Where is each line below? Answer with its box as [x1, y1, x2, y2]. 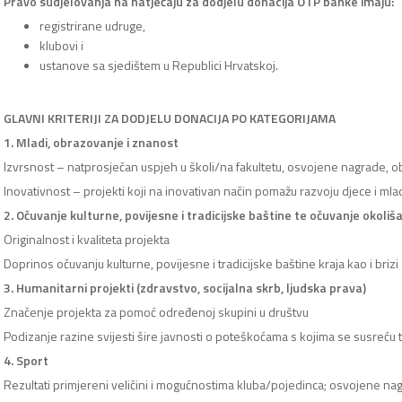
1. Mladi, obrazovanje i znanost [4, 133, 179, 152]
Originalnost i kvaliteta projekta [4, 230, 170, 249]
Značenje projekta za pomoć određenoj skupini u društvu [4, 302, 309, 321]
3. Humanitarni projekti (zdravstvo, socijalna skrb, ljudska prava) [4, 278, 366, 297]
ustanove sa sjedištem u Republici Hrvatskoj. [39, 56, 278, 74]
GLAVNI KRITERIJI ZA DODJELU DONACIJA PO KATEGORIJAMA [4, 109, 336, 127]
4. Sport [4, 351, 48, 370]
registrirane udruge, [39, 16, 145, 35]
